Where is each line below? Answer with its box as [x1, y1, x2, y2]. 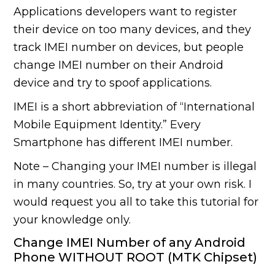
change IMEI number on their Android [14, 58, 224, 72]
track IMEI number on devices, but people [14, 41, 244, 55]
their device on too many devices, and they [14, 23, 252, 37]
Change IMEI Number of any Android [14, 235, 246, 250]
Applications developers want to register [14, 5, 238, 19]
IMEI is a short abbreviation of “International [14, 100, 255, 114]
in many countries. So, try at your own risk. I [14, 177, 252, 192]
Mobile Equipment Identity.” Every [14, 118, 201, 132]
